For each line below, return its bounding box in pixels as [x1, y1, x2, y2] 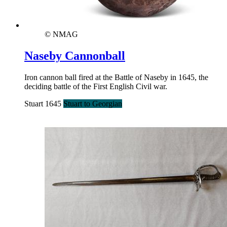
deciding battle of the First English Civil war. [24, 82, 167, 91]
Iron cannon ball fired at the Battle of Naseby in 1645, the [24, 73, 208, 82]
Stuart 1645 [24, 99, 63, 108]
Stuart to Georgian [63, 99, 122, 108]
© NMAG [45, 30, 78, 39]
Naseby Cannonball [24, 49, 125, 63]
